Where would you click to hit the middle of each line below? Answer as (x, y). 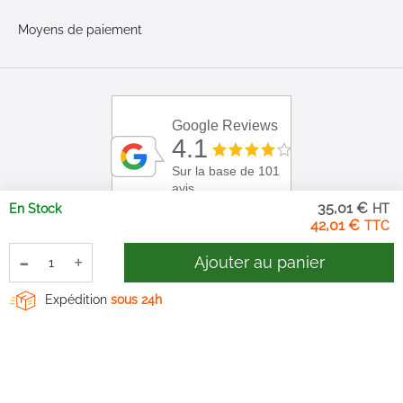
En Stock (35, 209)
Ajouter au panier (259, 262)
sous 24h (136, 299)
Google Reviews (225, 126)
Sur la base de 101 (226, 172)
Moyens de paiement (80, 30)
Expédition (78, 299)
